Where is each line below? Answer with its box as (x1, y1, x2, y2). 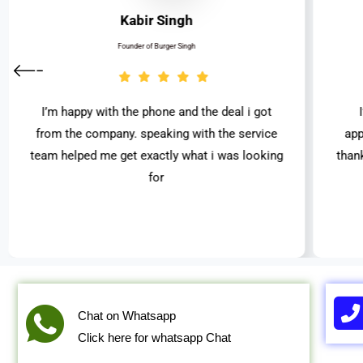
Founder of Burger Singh (117, 41, 196, 50)
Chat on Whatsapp (77, 309, 176, 323)
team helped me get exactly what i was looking (30, 147, 284, 163)
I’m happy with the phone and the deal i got (41, 104, 272, 119)
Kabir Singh (120, 11, 194, 28)
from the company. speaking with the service (36, 126, 278, 141)
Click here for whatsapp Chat (77, 331, 231, 345)
